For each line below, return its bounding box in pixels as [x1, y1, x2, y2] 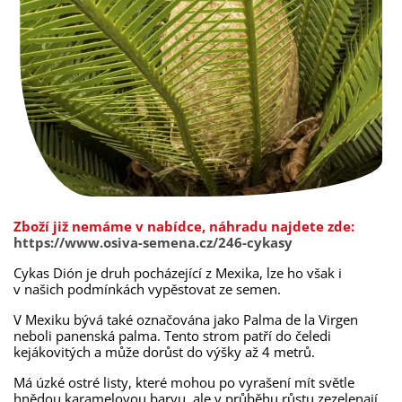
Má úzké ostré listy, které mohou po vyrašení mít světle [13, 373, 354, 391]
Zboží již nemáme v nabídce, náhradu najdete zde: [13, 217, 354, 235]
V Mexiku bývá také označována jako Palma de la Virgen [13, 310, 358, 328]
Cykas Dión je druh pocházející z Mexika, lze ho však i [13, 264, 342, 282]
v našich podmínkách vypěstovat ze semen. [13, 280, 281, 298]
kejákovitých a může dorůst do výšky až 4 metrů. [13, 343, 315, 361]
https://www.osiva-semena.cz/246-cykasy [13, 233, 293, 251]
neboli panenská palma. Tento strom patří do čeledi [13, 327, 331, 345]
